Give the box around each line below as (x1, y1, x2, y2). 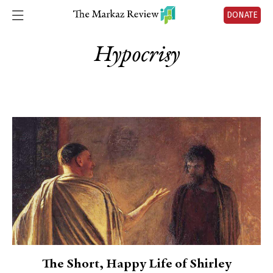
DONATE (227, 10, 258, 20)
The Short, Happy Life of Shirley (41, 258, 232, 271)
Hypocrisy (93, 43, 180, 68)
